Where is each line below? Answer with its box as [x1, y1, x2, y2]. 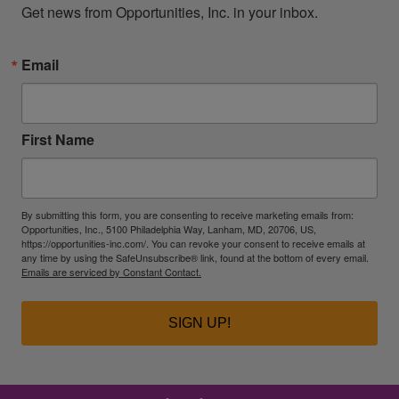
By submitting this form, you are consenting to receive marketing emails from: [21, 207, 354, 222]
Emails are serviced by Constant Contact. [21, 264, 201, 279]
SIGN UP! [168, 314, 231, 330]
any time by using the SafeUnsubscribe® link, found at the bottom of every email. [21, 249, 369, 265]
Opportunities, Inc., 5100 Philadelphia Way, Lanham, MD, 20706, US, [21, 221, 316, 236]
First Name [21, 128, 94, 150]
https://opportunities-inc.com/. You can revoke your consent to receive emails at [21, 235, 365, 250]
